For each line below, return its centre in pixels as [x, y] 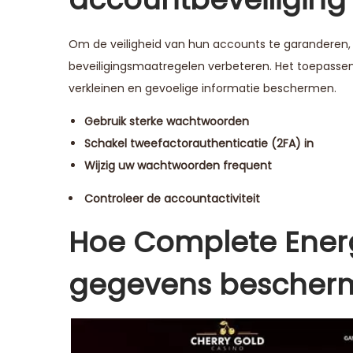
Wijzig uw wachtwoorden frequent [178, 165]
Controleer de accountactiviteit [172, 198]
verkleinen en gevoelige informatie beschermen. [203, 88]
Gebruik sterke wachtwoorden [167, 121]
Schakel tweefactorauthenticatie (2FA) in [199, 143]
